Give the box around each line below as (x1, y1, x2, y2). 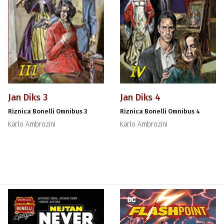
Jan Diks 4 (120, 92, 160, 103)
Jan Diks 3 (8, 92, 48, 103)
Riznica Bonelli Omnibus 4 (120, 107, 200, 115)
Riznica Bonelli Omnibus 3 (8, 107, 87, 115)
